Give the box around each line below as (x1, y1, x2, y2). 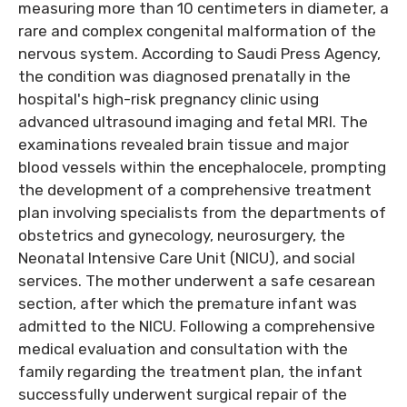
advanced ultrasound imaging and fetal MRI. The (18, 113, 368, 131)
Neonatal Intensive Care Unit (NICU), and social (18, 249, 355, 267)
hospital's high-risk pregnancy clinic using (18, 90, 319, 108)
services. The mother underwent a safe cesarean (18, 272, 375, 290)
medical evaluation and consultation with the (18, 340, 348, 358)
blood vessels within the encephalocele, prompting (18, 158, 386, 176)
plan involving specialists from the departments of (18, 203, 386, 222)
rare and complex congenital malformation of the (18, 22, 376, 40)
